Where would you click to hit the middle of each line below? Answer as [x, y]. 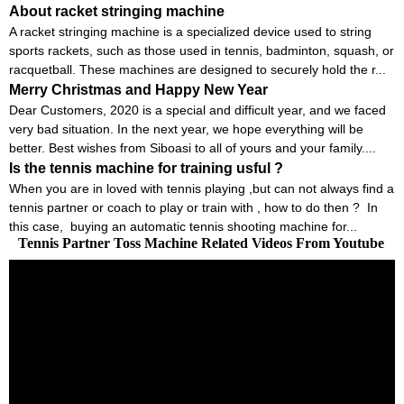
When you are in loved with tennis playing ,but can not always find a [202, 188]
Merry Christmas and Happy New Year [138, 89]
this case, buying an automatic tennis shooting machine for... [183, 226]
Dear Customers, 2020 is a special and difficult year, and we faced [197, 110]
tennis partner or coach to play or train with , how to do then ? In [193, 207]
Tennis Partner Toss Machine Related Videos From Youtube [201, 243]
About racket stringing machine [117, 11]
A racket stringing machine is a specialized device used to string [190, 31]
